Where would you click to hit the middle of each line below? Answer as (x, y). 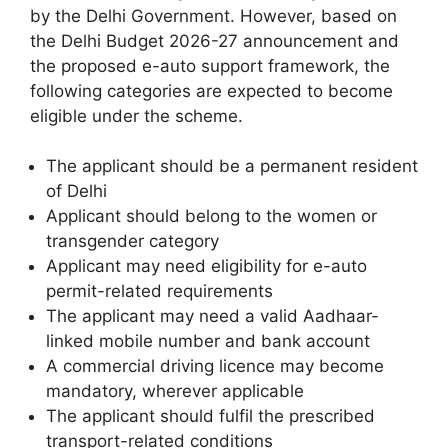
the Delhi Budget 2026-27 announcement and (214, 40)
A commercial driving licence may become (215, 366)
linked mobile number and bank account (208, 341)
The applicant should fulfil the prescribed (210, 416)
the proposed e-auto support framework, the (210, 65)
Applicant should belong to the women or (211, 216)
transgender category (132, 241)
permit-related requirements (159, 291)
